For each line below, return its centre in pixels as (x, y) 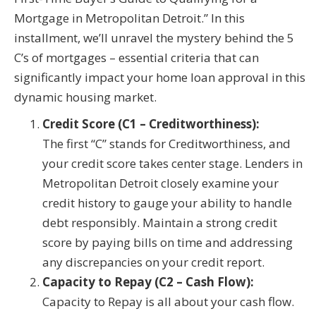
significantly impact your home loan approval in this (160, 78)
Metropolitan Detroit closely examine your (160, 183)
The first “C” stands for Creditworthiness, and (166, 144)
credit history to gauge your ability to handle (167, 203)
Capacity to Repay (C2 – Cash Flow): (148, 282)
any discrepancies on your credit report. (153, 262)
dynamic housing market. (85, 97)
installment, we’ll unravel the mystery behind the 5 (154, 38)
